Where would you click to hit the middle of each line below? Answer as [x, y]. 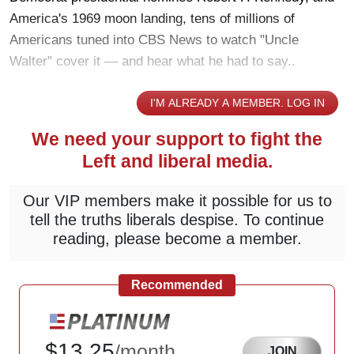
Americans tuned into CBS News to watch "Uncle [154, 40]
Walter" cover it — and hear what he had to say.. [153, 61]
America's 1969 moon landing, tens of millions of [152, 18]
